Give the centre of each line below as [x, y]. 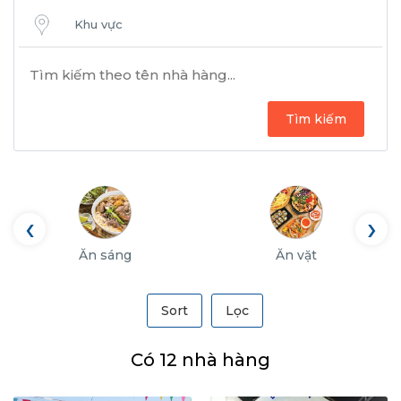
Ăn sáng [105, 255]
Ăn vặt [296, 255]
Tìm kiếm [316, 119]
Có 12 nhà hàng [200, 360]
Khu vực [98, 24]
